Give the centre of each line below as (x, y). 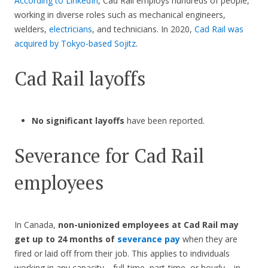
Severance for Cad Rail (109, 156)
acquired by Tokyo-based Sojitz (75, 44)
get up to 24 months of (66, 239)
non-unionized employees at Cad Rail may (148, 225)
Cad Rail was (219, 29)
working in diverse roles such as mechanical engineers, (120, 15)
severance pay (149, 239)
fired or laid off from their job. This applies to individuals (122, 254)
